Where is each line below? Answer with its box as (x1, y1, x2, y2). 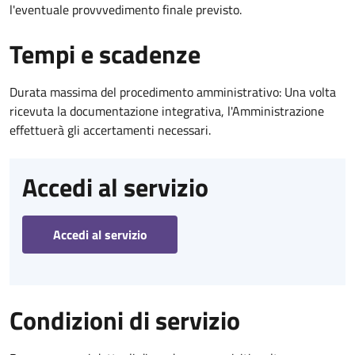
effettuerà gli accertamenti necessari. (10, 120, 211, 139)
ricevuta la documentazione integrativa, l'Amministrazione (10, 101, 324, 120)
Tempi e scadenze (10, 34, 200, 73)
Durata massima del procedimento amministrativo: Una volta (10, 82, 336, 101)
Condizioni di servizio (10, 300, 240, 339)
